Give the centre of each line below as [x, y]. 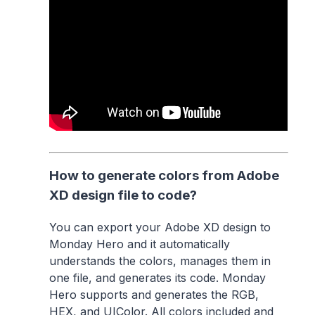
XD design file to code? [123, 195]
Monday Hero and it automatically [140, 244]
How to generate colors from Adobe [165, 176]
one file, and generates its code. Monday [158, 278]
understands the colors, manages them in [160, 261]
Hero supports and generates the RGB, [154, 295]
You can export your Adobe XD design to [160, 227]
